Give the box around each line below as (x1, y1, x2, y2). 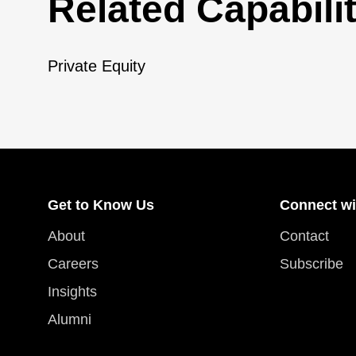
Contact (280, 228, 329, 244)
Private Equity (48, 57, 145, 75)
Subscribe (280, 256, 343, 272)
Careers (48, 256, 99, 272)
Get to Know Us (48, 197, 154, 213)
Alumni (48, 311, 91, 327)
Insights (48, 284, 97, 300)
